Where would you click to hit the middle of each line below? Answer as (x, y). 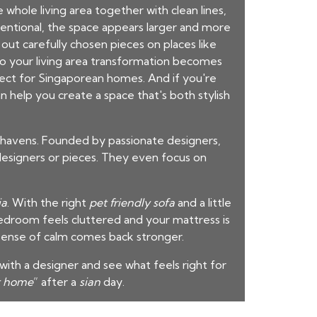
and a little (203, 202)
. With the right (48, 202)
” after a (56, 282)
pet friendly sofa (132, 202)
